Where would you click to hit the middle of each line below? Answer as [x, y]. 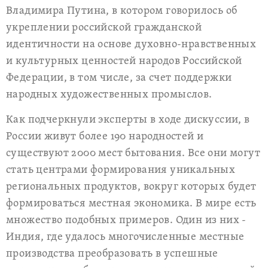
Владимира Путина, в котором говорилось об [122, 11]
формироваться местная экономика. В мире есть [131, 204]
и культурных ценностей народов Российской [124, 61]
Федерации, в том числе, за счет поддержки [119, 78]
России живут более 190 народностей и [105, 137]
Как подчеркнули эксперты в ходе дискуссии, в [128, 120]
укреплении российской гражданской [104, 28]
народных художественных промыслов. [109, 95]
